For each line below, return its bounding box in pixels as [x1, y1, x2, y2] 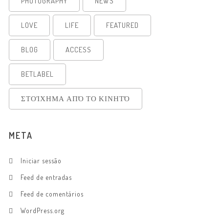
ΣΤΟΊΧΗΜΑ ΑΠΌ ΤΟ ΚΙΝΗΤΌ [21, 94, 130, 103]
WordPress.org [21, 206, 65, 215]
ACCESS [66, 45, 91, 54]
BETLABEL [21, 69, 54, 79]
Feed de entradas [21, 173, 72, 181]
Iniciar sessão [21, 156, 62, 165]
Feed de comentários [21, 190, 84, 198]
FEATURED [106, 21, 139, 30]
